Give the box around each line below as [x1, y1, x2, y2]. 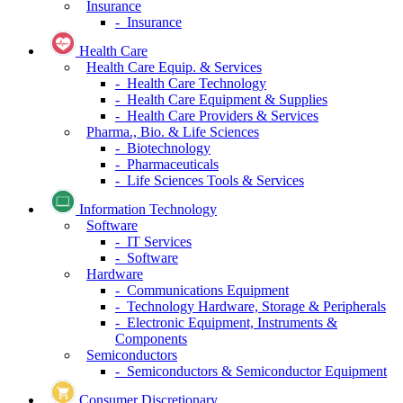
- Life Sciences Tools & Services [115, 173, 304, 189]
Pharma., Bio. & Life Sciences [86, 124, 259, 140]
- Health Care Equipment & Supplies [115, 92, 327, 108]
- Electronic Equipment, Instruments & [115, 315, 337, 331]
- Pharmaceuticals [115, 157, 219, 173]
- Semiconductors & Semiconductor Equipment [115, 363, 387, 380]
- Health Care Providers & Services [115, 108, 318, 124]
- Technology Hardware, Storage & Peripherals [115, 299, 386, 315]
